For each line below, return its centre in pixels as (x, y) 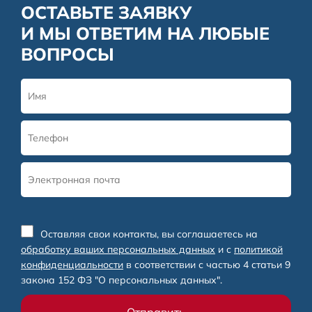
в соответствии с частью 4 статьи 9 (207, 264)
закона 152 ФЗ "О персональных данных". (122, 280)
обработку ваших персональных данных (118, 249)
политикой (258, 249)
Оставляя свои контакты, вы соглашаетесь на (149, 234)
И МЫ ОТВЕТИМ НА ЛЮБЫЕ (145, 33)
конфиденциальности (72, 264)
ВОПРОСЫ (68, 54)
